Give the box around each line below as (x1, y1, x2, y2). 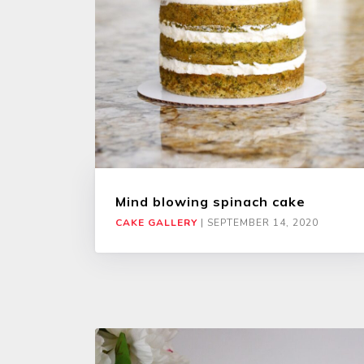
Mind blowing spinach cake (115, 193, 305, 210)
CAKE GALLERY (115, 216, 197, 230)
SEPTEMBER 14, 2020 (207, 216, 318, 230)
